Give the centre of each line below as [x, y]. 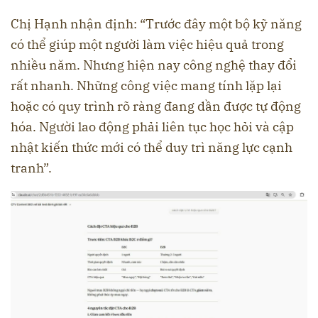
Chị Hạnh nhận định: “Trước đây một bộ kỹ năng [156, 24]
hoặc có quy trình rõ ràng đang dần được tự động [156, 106]
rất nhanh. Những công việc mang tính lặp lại [146, 86]
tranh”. [31, 168]
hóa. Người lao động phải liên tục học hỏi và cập [152, 127]
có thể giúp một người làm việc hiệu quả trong [147, 45]
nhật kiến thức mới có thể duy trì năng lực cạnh [152, 148]
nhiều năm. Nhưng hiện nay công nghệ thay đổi [154, 65]
